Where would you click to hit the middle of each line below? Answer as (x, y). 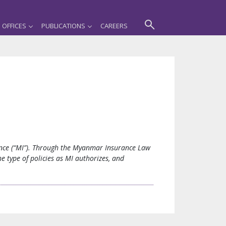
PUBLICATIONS (63, 26)
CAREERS (114, 26)
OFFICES (14, 26)
